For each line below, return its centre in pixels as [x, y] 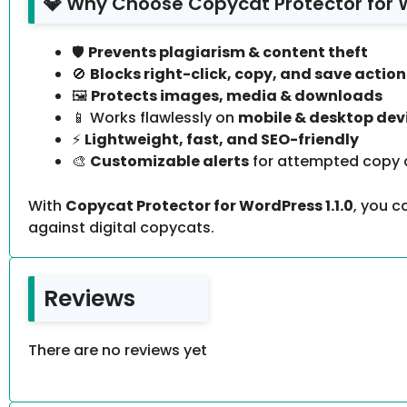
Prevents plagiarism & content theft [228, 53]
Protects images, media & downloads [237, 96]
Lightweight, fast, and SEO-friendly [222, 140]
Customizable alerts [169, 162]
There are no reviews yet [118, 351]
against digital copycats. [121, 228]
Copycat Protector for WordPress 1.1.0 [209, 206]
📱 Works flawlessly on [155, 118]
